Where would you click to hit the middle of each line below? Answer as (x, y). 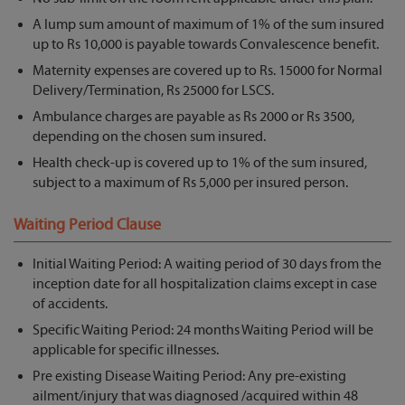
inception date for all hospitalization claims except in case (205, 284)
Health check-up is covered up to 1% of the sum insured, (200, 163)
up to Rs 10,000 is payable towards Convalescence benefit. (206, 45)
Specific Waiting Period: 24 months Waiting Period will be (203, 330)
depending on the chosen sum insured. (149, 137)
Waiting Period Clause (87, 225)
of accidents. (70, 304)
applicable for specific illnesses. (126, 350)
